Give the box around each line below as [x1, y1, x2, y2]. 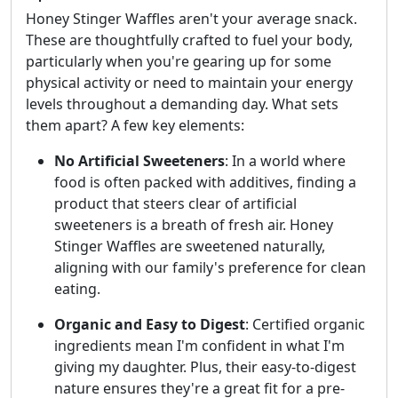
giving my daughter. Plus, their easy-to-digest [54, 357, 356, 377]
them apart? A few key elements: [26, 115, 244, 135]
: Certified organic [245, 314, 365, 334]
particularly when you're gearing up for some [26, 52, 331, 71]
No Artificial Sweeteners [54, 151, 225, 171]
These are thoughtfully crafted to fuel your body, [26, 30, 353, 50]
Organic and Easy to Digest [54, 314, 245, 334]
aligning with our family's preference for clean [54, 258, 366, 277]
